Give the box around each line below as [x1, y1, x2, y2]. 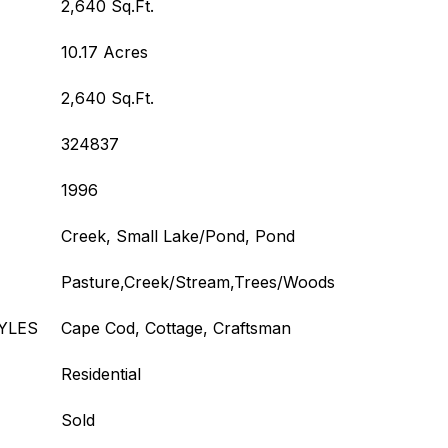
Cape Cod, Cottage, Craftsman [61, 318, 291, 338]
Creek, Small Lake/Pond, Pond [61, 226, 295, 246]
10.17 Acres [61, 42, 148, 62]
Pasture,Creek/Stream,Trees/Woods [61, 272, 335, 292]
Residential [61, 364, 141, 384]
